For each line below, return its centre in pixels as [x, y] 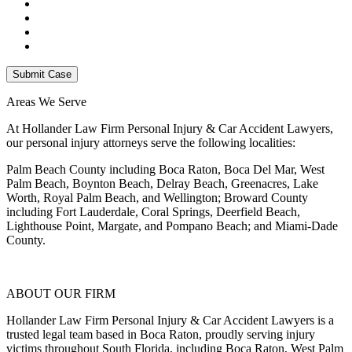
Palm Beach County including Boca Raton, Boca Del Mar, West [165, 169]
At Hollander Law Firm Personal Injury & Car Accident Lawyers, [170, 128]
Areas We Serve [46, 101]
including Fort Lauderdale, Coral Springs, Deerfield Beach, [153, 211]
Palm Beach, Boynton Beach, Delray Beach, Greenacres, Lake [162, 183]
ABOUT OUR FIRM [61, 293]
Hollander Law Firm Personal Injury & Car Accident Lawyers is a [170, 320]
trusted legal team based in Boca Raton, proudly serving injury [161, 334]
